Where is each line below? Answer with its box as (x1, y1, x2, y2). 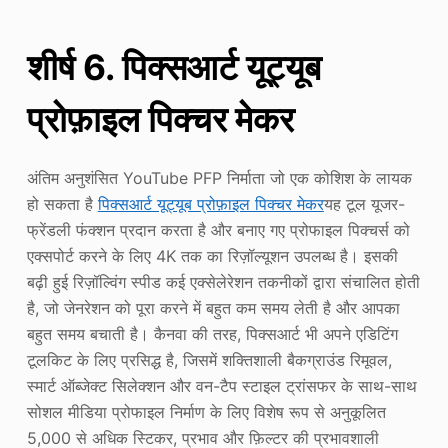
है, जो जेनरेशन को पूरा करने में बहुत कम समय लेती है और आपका (26, 298, 400, 319)
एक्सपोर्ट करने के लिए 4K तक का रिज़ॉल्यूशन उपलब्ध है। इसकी (26, 246, 398, 267)
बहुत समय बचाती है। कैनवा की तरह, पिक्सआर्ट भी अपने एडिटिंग (26, 324, 398, 345)
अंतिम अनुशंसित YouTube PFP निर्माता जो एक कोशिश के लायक (26, 168, 412, 189)
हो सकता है (26, 194, 98, 215)
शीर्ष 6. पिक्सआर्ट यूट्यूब (26, 45, 321, 88)
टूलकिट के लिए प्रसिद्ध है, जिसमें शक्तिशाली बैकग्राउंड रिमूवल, (26, 350, 392, 371)
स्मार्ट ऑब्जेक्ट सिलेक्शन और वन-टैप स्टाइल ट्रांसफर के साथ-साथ (26, 376, 417, 397)
